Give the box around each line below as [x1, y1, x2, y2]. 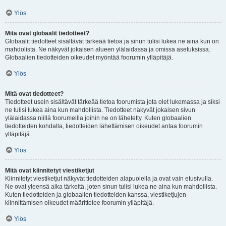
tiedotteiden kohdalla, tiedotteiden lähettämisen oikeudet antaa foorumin [5, 123, 203, 130]
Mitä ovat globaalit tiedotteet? [5, 30, 89, 37]
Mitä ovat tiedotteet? [5, 90, 64, 97]
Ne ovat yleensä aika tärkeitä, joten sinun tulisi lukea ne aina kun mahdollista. [5, 183, 217, 190]
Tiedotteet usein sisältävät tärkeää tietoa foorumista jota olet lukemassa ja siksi [5, 98, 220, 105]
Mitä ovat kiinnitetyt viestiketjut [5, 167, 94, 174]
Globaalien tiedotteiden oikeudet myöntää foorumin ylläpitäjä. [5, 54, 173, 61]
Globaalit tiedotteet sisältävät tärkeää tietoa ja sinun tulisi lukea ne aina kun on [5, 38, 219, 45]
